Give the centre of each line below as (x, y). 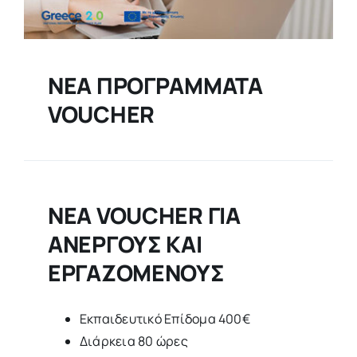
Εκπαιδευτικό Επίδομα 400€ (165, 318)
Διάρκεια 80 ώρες (133, 341)
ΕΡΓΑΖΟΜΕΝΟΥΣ (136, 272)
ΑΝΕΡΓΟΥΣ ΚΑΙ (125, 243)
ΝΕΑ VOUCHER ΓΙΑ (144, 215)
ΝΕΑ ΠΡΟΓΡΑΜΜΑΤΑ (155, 85)
